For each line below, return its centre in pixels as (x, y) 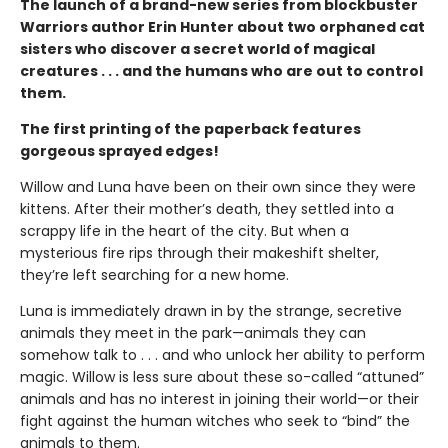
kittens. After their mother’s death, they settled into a (207, 208)
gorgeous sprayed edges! (119, 150)
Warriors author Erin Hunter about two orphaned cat (222, 26)
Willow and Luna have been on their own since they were (218, 186)
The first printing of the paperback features (190, 128)
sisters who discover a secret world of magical (197, 48)
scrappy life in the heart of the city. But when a (184, 230)
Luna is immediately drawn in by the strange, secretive (211, 310)
